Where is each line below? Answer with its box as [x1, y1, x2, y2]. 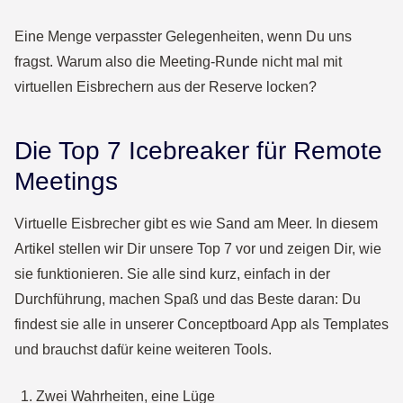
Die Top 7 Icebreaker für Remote [14, 137, 382, 165]
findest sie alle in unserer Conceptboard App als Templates [14, 317, 389, 332]
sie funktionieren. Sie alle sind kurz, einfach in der [14, 266, 330, 282]
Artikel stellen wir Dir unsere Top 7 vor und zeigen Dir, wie [14, 241, 381, 256]
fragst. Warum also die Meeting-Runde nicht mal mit [14, 54, 342, 69]
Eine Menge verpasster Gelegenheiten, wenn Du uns [14, 29, 352, 44]
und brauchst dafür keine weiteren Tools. [14, 342, 272, 357]
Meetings [14, 167, 118, 195]
